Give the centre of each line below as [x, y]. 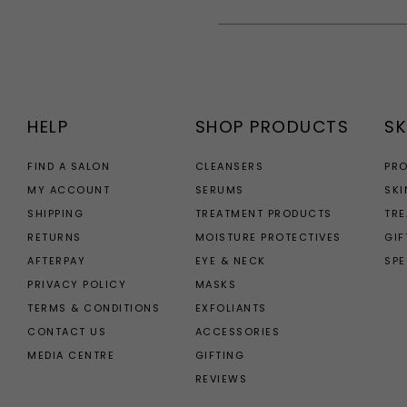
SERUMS [219, 189]
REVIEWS [221, 378]
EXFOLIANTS [231, 308]
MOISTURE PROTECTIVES [268, 237]
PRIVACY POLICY [77, 284]
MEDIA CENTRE [71, 355]
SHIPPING [55, 213]
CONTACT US [67, 331]
